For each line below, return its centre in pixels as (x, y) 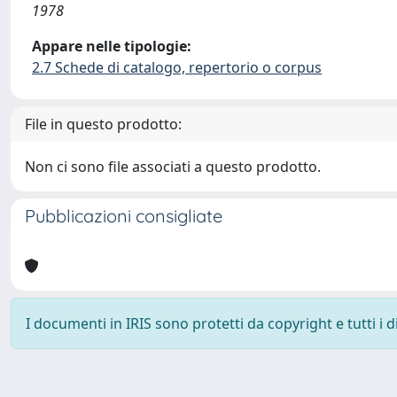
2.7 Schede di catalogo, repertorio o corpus (177, 67)
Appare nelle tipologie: (112, 46)
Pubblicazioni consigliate (124, 216)
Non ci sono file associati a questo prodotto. (173, 167)
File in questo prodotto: (103, 124)
